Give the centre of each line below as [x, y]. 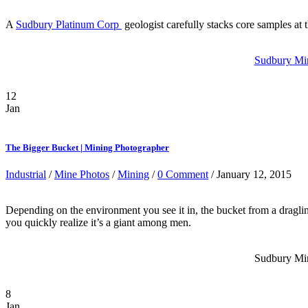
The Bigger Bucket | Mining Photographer [87, 148]
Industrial [26, 175]
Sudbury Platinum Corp [69, 24]
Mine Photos [82, 175]
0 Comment [183, 175]
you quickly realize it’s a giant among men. [98, 223]
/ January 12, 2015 [250, 175]
